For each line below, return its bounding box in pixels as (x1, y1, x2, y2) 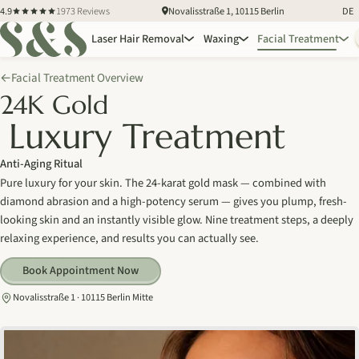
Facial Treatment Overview (11, 69, 143, 87)
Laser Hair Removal (91, 30, 184, 48)
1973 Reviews (56, 3, 110, 18)
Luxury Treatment (8, 114, 286, 158)
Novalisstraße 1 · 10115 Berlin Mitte (13, 290, 153, 305)
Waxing (203, 30, 239, 48)
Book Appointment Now (22, 263, 139, 280)
